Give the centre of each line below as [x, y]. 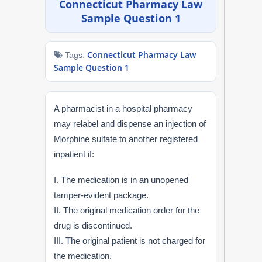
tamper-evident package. [101, 195]
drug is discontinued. [93, 225]
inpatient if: [74, 154]
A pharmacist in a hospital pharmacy [123, 108]
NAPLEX [85, 14]
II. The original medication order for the [127, 210]
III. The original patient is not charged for [130, 240]
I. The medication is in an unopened [121, 180]
